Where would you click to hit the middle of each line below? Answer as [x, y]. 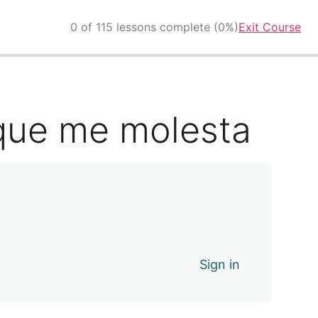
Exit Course [270, 27]
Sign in [220, 264]
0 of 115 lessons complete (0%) [154, 27]
